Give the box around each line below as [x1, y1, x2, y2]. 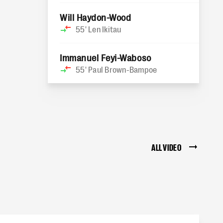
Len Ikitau [88, 24, 121, 34]
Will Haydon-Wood [60, 11, 131, 22]
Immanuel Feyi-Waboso [60, 52, 151, 63]
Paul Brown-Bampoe [88, 64, 157, 74]
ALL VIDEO [151, 141, 181, 152]
